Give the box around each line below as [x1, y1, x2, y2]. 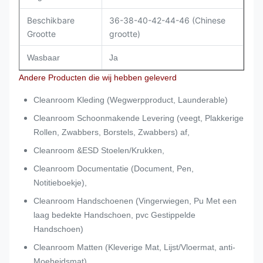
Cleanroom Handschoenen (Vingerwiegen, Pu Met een [33, 196, 237, 205]
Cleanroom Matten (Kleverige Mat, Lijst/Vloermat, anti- [33, 242, 235, 252]
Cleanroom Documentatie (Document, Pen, [33, 164, 194, 173]
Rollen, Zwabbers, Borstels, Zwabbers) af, [33, 127, 190, 137]
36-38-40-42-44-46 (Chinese [109, 15, 225, 25]
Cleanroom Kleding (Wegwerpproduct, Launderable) [33, 95, 228, 104]
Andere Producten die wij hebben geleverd [19, 73, 177, 82]
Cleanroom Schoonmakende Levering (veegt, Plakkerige [33, 113, 244, 123]
